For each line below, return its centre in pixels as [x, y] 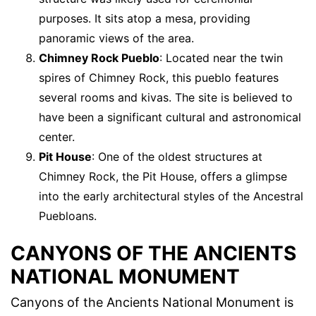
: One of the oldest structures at [177, 157]
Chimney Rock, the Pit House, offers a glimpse [163, 177]
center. [57, 137]
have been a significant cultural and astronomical [170, 117]
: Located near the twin [221, 58]
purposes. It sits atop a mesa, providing [145, 19]
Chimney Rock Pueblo [99, 58]
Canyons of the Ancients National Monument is [152, 303]
